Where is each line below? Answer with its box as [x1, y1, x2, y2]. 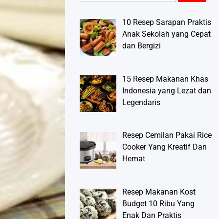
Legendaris [122, 97, 160, 107]
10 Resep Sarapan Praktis [122, 17, 211, 27]
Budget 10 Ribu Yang [122, 199, 195, 209]
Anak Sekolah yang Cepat [122, 29, 211, 39]
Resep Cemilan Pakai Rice [122, 131, 212, 140]
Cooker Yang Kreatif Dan [122, 142, 207, 152]
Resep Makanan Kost [122, 187, 196, 197]
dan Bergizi [122, 41, 161, 50]
